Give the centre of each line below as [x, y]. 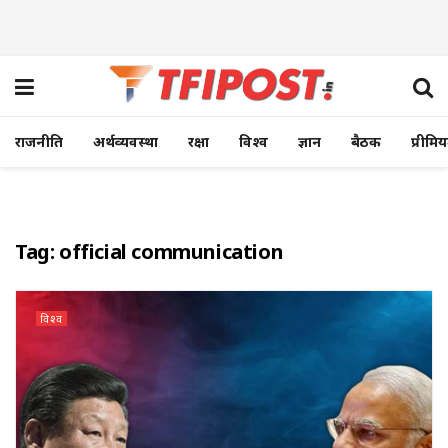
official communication [171, 251]
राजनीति [39, 141]
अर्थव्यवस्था [125, 141]
